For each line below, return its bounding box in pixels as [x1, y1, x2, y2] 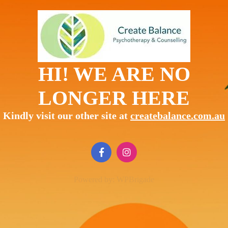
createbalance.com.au [130, 110, 225, 121]
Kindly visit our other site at [3, 110, 130, 121]
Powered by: [74, 175, 117, 184]
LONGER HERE [38, 87, 190, 109]
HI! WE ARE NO [38, 63, 190, 85]
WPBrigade [117, 175, 154, 184]
